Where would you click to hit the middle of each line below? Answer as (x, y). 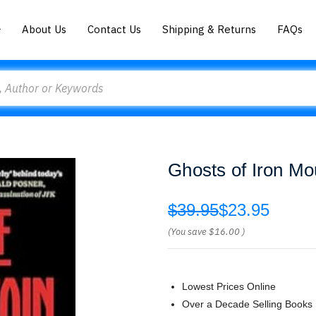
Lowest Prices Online (229, 286)
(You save (187, 232)
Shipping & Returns (209, 29)
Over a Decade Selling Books (247, 304)
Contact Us (115, 29)
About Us (44, 29)
